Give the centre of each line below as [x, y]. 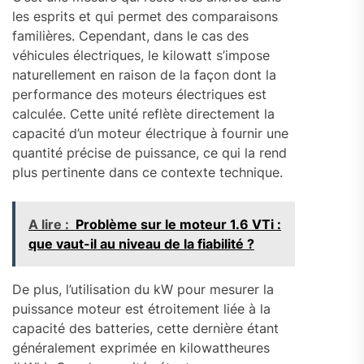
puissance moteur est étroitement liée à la [141, 308]
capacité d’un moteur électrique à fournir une [150, 133]
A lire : [49, 224]
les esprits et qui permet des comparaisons [145, 16]
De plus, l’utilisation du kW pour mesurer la [143, 289]
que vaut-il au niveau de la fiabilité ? [141, 243]
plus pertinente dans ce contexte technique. [147, 172]
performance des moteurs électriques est [139, 94]
